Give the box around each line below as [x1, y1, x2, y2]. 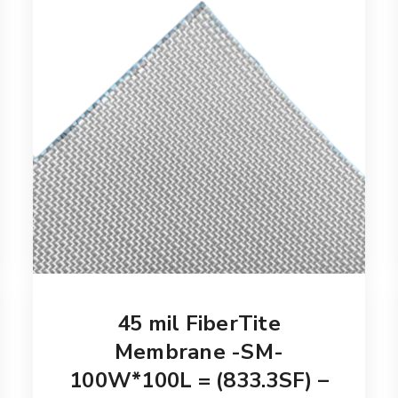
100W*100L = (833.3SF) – [69, 365, 329, 394]
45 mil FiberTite [116, 308, 281, 338]
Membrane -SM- [114, 337, 284, 366]
